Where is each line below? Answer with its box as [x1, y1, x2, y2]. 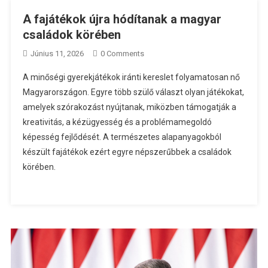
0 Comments [100, 48, 144, 58]
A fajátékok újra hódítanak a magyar [22, 11, 221, 26]
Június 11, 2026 [30, 48, 84, 58]
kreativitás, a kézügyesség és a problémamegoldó [22, 117, 212, 127]
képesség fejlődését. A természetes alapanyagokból [22, 132, 221, 142]
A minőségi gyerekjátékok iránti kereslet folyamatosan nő [22, 72, 240, 82]
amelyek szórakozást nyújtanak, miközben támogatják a [22, 102, 236, 112]
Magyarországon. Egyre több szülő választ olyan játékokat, [22, 87, 244, 97]
